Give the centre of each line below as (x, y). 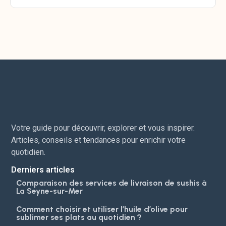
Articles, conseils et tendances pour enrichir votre (99, 140)
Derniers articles (43, 169)
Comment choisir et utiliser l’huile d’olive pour (102, 209)
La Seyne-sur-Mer (50, 191)
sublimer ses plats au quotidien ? (79, 217)
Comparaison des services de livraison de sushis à (112, 183)
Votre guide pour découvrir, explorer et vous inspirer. (103, 128)
